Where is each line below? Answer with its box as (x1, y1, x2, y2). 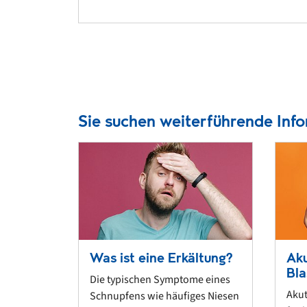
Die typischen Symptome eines (90, 272, 230, 288)
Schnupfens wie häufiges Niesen (90, 288, 239, 304)
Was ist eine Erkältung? (90, 249, 233, 268)
